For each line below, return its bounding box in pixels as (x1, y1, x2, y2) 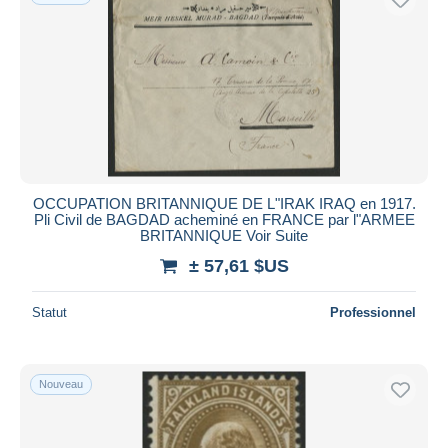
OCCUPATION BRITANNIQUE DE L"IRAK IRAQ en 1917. (32, 194, 416, 212)
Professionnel (330, 304, 416, 320)
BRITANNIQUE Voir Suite (140, 226, 308, 244)
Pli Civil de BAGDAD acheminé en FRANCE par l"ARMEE (33, 210, 415, 228)
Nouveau (39, 377, 83, 390)
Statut (32, 304, 67, 320)
